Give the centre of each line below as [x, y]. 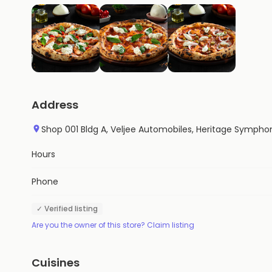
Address [55, 104]
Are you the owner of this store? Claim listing [113, 225]
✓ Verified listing [67, 208]
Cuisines [56, 262]
